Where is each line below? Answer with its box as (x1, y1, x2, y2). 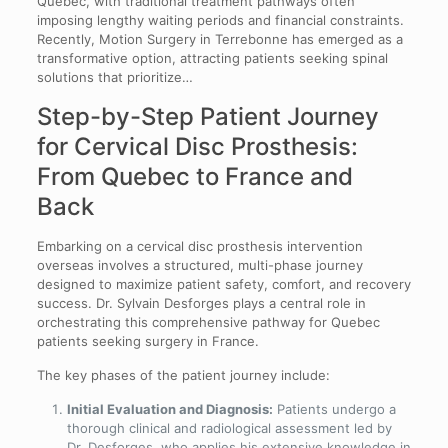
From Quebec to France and (36, 161, 353, 191)
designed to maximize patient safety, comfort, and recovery (36, 275, 411, 292)
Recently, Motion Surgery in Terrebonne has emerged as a (36, 30, 403, 47)
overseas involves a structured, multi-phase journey (36, 256, 363, 273)
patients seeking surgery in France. (36, 332, 259, 349)
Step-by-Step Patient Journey (36, 101, 379, 131)
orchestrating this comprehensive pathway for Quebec (36, 313, 380, 330)
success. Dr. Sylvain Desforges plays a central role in (36, 294, 366, 311)
